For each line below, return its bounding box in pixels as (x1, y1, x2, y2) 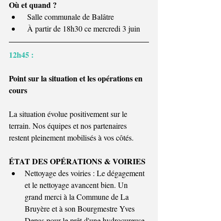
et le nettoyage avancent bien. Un (25, 179, 130, 190)
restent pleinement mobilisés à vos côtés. (9, 132, 134, 143)
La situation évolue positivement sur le (9, 108, 129, 119)
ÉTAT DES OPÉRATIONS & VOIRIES (9, 155, 146, 167)
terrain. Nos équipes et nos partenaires (9, 120, 129, 131)
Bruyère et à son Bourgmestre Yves (25, 203, 137, 214)
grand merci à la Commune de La (25, 191, 131, 202)
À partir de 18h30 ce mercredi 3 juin (25, 23, 140, 34)
